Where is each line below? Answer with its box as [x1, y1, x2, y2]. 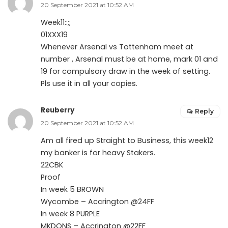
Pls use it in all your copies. [41, 78, 137, 89]
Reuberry [41, 105, 74, 115]
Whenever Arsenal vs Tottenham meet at [41, 41, 193, 52]
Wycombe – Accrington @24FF [41, 196, 154, 207]
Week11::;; [41, 17, 71, 27]
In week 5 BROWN [41, 184, 104, 194]
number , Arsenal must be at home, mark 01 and [41, 53, 218, 64]
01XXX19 [41, 29, 68, 40]
